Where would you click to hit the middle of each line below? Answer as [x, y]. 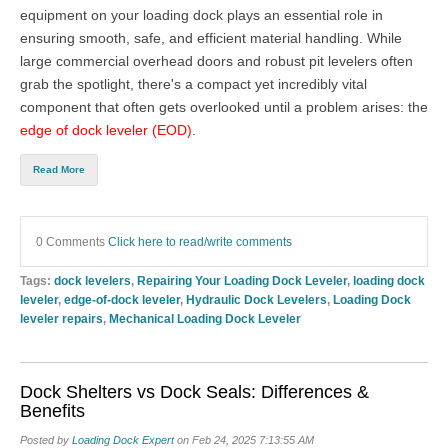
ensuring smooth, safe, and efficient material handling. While [211, 37]
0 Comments [72, 241]
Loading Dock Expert [123, 439]
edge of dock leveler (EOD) [106, 129]
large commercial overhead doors [126, 60]
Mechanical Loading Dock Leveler [205, 318]
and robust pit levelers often [323, 60]
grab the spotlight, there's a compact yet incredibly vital [193, 83]
